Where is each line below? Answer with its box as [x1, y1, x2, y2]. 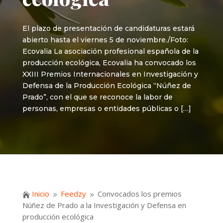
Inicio [31, 189, 49, 199]
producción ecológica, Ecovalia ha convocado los [22, 58, 196, 67]
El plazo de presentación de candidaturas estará [22, 24, 195, 33]
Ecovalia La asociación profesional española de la [22, 47, 199, 56]
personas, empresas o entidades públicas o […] [22, 104, 191, 113]
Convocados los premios [97, 189, 182, 199]
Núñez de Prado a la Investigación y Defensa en [22, 200, 186, 211]
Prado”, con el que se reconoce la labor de [22, 93, 173, 102]
